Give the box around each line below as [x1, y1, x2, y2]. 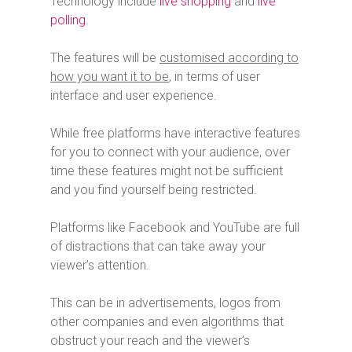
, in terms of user [169, 69, 260, 85]
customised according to [159, 50, 299, 66]
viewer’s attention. [50, 258, 149, 273]
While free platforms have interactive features [50, 126, 300, 141]
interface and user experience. [50, 88, 217, 104]
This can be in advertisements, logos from [50, 295, 280, 311]
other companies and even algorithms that [50, 314, 284, 330]
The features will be [50, 50, 159, 66]
